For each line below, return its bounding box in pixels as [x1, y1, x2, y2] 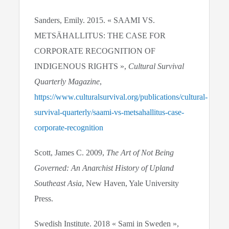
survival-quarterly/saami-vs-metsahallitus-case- [34, 107, 185, 117]
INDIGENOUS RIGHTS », [34, 61, 129, 71]
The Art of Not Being [106, 148, 174, 157]
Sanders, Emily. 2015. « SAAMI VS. [34, 15, 155, 25]
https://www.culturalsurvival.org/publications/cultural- [34, 92, 208, 101]
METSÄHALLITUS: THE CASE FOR [34, 31, 166, 40]
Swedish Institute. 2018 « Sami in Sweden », [34, 219, 179, 228]
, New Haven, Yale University [82, 178, 179, 188]
